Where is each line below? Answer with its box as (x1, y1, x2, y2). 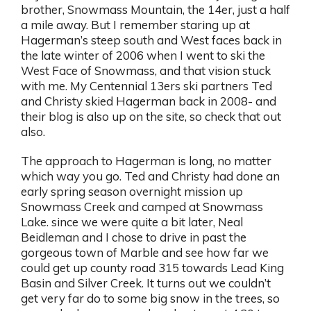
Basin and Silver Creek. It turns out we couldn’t (21, 276, 271, 291)
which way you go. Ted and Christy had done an (21, 169, 280, 184)
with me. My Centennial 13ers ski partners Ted (21, 78, 272, 94)
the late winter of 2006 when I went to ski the (21, 48, 265, 63)
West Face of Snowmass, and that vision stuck (21, 63, 271, 78)
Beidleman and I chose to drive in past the (21, 230, 246, 245)
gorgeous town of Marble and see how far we (21, 245, 269, 260)
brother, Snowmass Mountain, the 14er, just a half (21, 2, 290, 17)
